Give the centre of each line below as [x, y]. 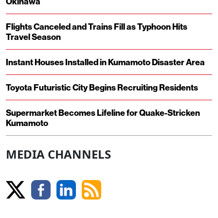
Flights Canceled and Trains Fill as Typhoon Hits [97, 27]
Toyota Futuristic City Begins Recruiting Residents [102, 88]
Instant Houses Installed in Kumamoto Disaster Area [105, 62]
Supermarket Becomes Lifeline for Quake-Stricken [103, 113]
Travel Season [33, 37]
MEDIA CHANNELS [58, 154]
